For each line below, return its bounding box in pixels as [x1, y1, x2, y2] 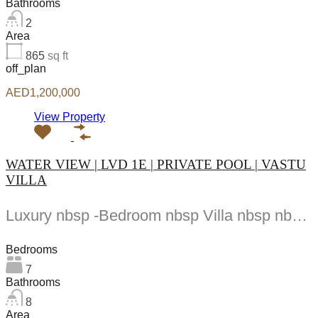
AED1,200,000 [6, 87, 80, 99]
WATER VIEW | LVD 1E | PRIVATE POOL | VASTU [6, 156, 306, 172]
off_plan [6, 62, 46, 75]
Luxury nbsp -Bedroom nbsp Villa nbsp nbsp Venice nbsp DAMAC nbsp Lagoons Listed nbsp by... [292, 207, 307, 225]
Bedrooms [6, 243, 57, 256]
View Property [34, 111, 105, 124]
